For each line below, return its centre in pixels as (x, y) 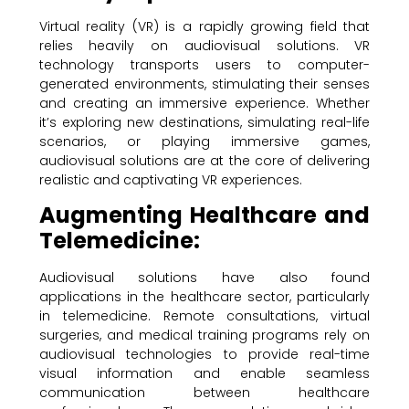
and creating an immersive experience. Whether (204, 104)
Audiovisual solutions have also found (204, 278)
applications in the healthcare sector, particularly (204, 297)
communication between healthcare (204, 393)
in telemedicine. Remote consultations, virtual (204, 316)
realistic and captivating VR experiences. (170, 180)
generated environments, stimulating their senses (204, 84)
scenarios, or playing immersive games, (204, 142)
